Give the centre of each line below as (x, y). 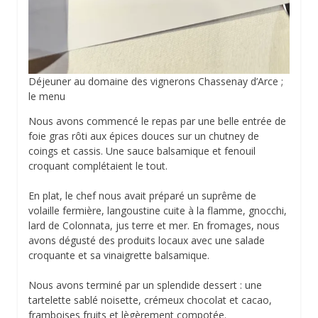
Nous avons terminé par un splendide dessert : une (145, 285)
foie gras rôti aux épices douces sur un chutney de (144, 136)
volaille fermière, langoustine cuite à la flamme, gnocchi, (158, 211)
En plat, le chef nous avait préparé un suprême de (142, 196)
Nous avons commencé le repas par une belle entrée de (157, 121)
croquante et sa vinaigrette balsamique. (119, 256)
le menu (47, 97)
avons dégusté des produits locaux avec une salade (147, 241)
